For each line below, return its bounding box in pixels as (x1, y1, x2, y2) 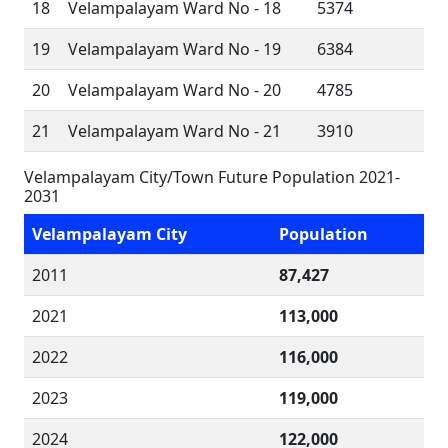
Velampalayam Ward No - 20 (68, 79, 281, 101)
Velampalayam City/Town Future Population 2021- (24, 166, 400, 188)
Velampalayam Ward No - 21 (68, 120, 281, 142)
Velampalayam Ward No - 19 (68, 38, 281, 60)
